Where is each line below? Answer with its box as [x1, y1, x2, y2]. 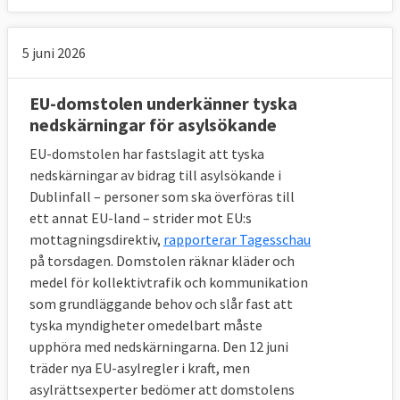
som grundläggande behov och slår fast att [29, 295, 293, 313]
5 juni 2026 [22, 44, 86, 62]
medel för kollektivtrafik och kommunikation [29, 273, 308, 292]
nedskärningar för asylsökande [29, 113, 277, 137]
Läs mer [79, 66, 130, 85]
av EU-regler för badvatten [51, 16, 241, 37]
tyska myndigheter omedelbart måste [29, 316, 262, 335]
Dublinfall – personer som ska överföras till [29, 187, 295, 206]
